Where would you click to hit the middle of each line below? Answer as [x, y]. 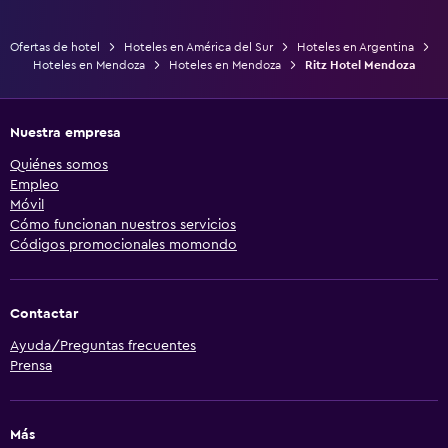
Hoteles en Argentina [355, 46]
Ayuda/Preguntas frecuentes [103, 345]
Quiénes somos [59, 164]
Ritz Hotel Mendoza [360, 64]
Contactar [44, 313]
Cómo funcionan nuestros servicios [123, 224]
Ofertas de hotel [55, 46]
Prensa [31, 365]
